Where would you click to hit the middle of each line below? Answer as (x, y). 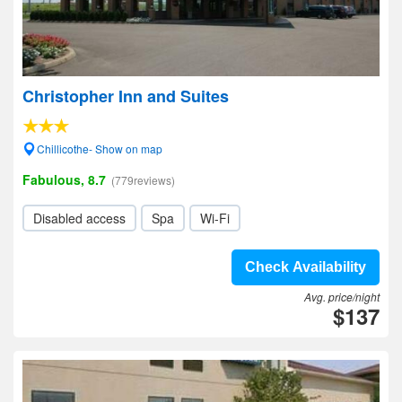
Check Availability (306, 267)
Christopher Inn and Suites (126, 96)
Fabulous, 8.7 (64, 179)
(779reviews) (143, 180)
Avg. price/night (342, 297)
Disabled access (79, 218)
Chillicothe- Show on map (100, 149)
